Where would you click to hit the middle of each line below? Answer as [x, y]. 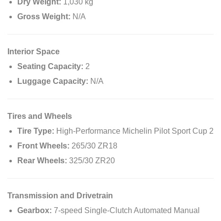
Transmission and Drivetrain [60, 195]
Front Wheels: [43, 146]
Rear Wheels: [42, 160]
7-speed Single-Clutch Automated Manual [126, 210]
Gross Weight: [44, 16]
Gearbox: [35, 210]
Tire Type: [36, 131]
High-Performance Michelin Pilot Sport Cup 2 [134, 131]
